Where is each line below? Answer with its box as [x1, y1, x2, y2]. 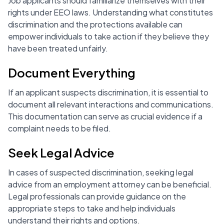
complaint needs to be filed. [8, 123, 111, 133]
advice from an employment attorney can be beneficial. [8, 179, 211, 189]
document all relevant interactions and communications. [8, 99, 213, 109]
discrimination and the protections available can [8, 19, 182, 29]
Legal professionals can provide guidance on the [8, 191, 186, 201]
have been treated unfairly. [8, 43, 108, 53]
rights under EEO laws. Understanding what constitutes [8, 7, 213, 17]
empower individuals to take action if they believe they [8, 31, 209, 41]
